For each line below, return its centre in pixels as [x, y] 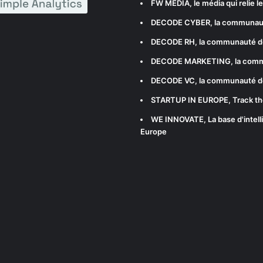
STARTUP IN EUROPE [190, 100]
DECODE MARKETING [191, 61]
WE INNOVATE [177, 119]
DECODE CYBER [181, 23]
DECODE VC [173, 81]
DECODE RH [173, 42]
